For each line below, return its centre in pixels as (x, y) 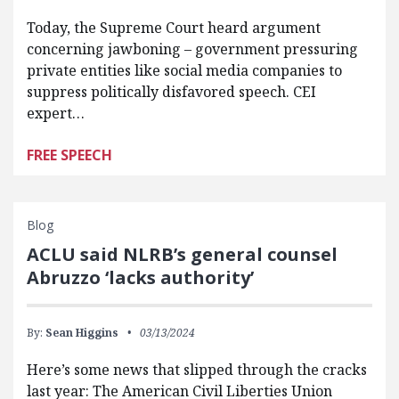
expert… (56, 113)
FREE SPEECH (69, 155)
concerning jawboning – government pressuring (192, 49)
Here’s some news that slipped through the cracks (197, 369)
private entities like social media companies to (184, 70)
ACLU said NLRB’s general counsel (182, 254)
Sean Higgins (82, 332)
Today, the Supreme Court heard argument (174, 27)
